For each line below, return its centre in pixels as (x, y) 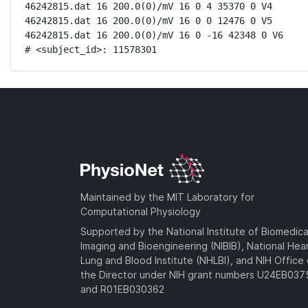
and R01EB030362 (122, 289)
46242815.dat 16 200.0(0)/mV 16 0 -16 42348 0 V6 (154, 35)
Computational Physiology (141, 211)
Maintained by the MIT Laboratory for (167, 197)
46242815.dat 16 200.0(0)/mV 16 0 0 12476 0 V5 (148, 21)
